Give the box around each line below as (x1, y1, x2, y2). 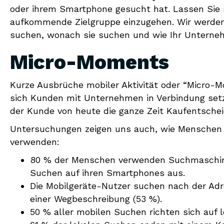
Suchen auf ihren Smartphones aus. (30, 167, 185, 178)
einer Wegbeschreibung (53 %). (30, 193, 162, 204)
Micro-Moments (10, 50, 169, 74)
